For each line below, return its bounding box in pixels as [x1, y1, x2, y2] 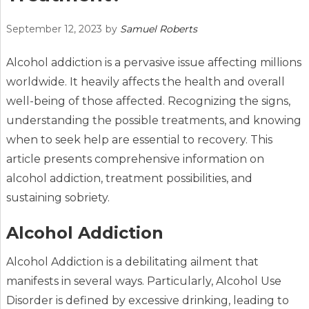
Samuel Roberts [119, 22, 197, 35]
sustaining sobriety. [6, 190, 110, 204]
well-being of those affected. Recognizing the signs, [6, 94, 290, 108]
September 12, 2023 [6, 22, 102, 35]
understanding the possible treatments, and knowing [6, 113, 301, 127]
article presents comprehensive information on [6, 152, 264, 166]
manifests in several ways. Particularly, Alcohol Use [6, 274, 281, 288]
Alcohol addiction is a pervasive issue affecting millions [6, 55, 301, 69]
